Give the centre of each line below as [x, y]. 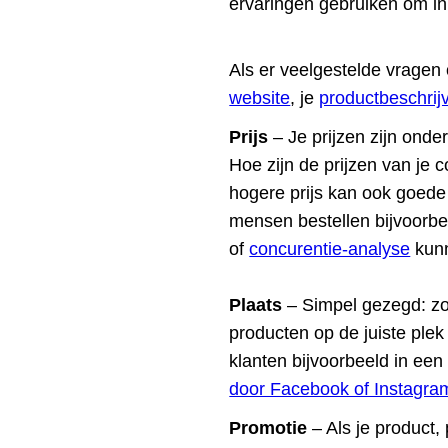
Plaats [256, 305]
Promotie [271, 427]
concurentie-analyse [330, 249]
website [260, 98]
